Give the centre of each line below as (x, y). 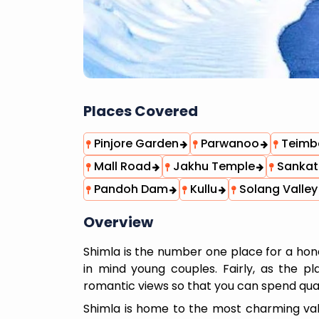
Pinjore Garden (135, 143)
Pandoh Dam (130, 189)
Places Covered (141, 111)
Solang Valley (277, 189)
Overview (118, 222)
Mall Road (121, 166)
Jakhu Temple (213, 166)
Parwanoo (229, 143)
